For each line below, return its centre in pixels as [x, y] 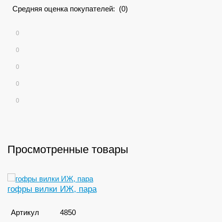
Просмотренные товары [68, 149]
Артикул [25, 212]
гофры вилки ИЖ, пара [52, 189]
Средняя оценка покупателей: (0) [70, 9]
